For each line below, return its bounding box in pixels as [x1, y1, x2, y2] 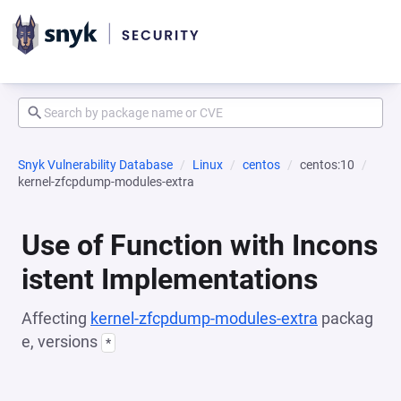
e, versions [21, 332, 101, 351]
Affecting [21, 309, 90, 328]
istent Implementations [21, 262, 318, 296]
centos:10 [300, 158, 354, 172]
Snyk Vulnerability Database [18, 158, 173, 172]
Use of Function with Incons [21, 228, 378, 262]
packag [318, 309, 373, 328]
